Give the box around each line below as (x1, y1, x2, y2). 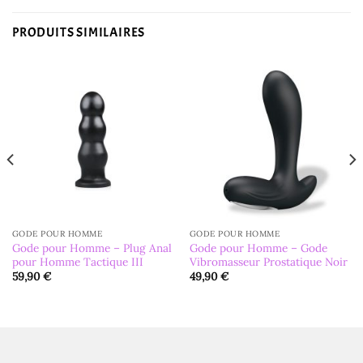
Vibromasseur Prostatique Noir (189, 254, 348, 269)
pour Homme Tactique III (11, 254, 143, 269)
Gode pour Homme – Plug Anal (11, 240, 172, 255)
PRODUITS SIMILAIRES (12, 24, 146, 41)
